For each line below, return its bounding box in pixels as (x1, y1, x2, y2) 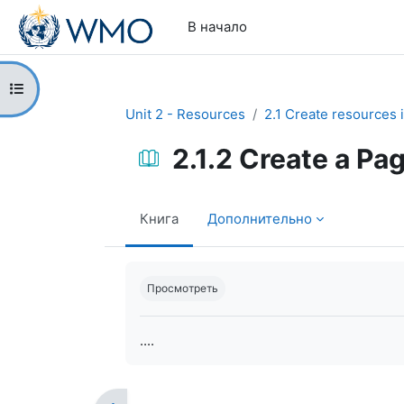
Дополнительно (207, 209, 312, 227)
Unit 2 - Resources (124, 106, 245, 123)
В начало (188, 18, 247, 35)
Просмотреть (146, 281, 218, 295)
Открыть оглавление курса (9, 79, 187, 97)
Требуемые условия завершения (138, 262, 354, 279)
